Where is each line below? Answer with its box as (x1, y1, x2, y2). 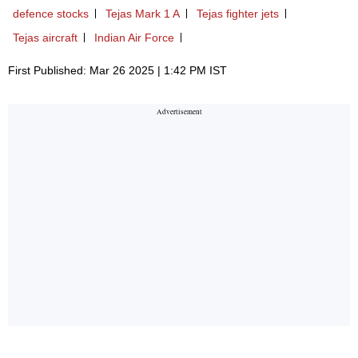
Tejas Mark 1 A (105, 6, 180, 20)
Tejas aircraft (13, 30, 78, 44)
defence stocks (13, 6, 89, 20)
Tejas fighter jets (197, 6, 279, 20)
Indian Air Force (94, 30, 174, 44)
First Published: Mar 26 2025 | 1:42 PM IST (8, 63, 227, 77)
